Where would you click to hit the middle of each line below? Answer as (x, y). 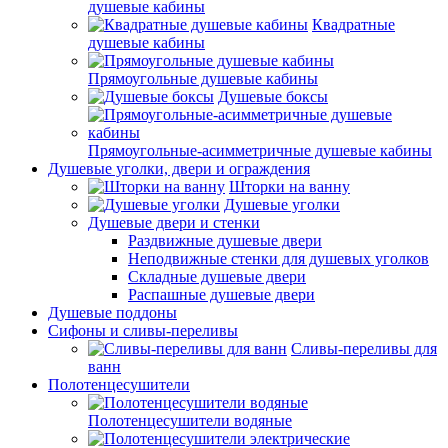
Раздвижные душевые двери (225, 240)
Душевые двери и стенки (174, 222)
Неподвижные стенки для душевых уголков (278, 258)
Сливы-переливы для (364, 348)
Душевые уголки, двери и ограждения (179, 168)
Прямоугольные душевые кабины (203, 78)
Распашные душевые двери (221, 294)
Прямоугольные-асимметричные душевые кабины (260, 150)
